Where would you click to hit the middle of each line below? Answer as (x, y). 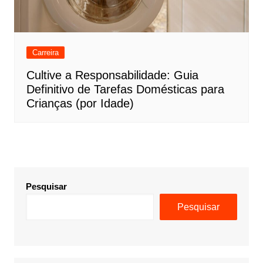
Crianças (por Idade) (80, 104)
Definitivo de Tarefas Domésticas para (125, 90)
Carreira (45, 53)
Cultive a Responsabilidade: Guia (112, 75)
